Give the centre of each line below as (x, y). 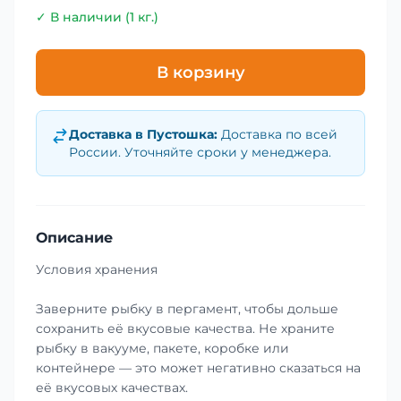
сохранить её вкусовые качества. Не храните (185, 329)
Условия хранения (97, 270)
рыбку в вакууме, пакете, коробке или (162, 349)
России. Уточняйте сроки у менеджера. (200, 153)
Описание (74, 238)
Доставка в (108, 135)
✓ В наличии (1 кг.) (97, 17)
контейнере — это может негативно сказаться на (198, 368)
